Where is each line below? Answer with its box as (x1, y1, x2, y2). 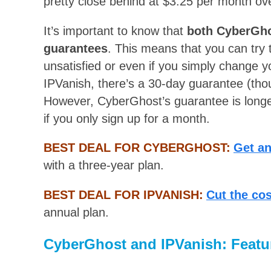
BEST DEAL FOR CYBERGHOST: (44, 141, 230, 155)
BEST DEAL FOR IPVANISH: (44, 188, 203, 201)
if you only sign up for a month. (44, 111, 210, 125)
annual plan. (44, 205, 109, 219)
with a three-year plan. (44, 158, 164, 172)
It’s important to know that (44, 24, 187, 38)
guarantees (44, 41, 108, 55)
